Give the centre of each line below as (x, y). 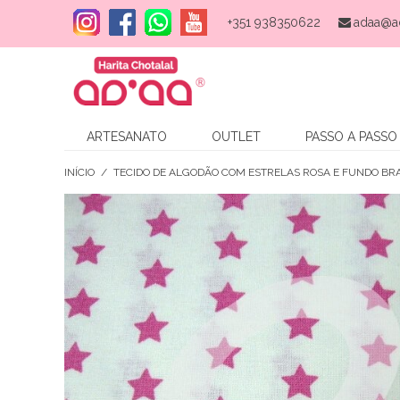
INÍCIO (79, 172)
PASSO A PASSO (351, 136)
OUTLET (236, 136)
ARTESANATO (127, 136)
